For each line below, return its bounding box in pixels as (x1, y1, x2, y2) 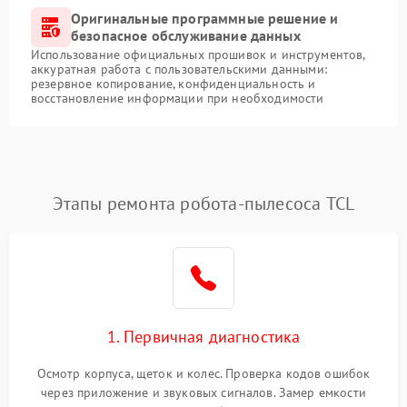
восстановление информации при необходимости (31, 90, 324, 106)
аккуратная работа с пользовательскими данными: (31, 61, 327, 77)
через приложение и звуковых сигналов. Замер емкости (41, 384, 366, 401)
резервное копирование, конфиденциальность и (31, 75, 316, 92)
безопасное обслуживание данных (71, 26, 301, 45)
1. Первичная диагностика (106, 326, 301, 347)
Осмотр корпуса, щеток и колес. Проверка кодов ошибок (36, 365, 371, 382)
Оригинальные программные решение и (71, 9, 339, 27)
